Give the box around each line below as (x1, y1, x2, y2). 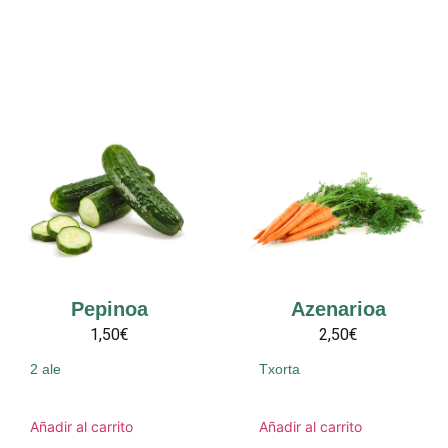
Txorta (259, 361, 300, 378)
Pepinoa (71, 298, 148, 321)
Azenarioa (291, 298, 386, 321)
